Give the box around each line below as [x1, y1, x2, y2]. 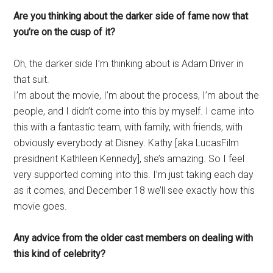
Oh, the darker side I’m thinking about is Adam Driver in [13, 58, 244, 70]
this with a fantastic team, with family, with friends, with [13, 121, 243, 133]
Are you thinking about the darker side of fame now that [13, 10, 249, 23]
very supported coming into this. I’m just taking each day [13, 169, 254, 181]
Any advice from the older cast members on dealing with [13, 232, 253, 244]
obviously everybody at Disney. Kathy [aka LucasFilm [13, 137, 239, 149]
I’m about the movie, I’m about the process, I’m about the [13, 90, 260, 102]
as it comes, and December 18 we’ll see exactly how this [13, 185, 255, 197]
